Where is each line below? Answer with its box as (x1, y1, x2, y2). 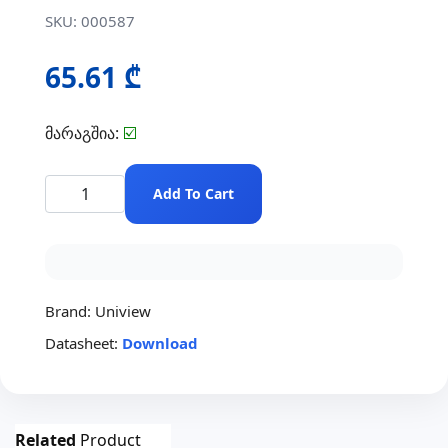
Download (122, 332, 198, 353)
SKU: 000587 (45, 10, 135, 31)
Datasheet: (45, 332, 118, 353)
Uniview (91, 300, 151, 321)
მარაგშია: (45, 121, 123, 144)
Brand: (45, 300, 91, 321)
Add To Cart (153, 183, 234, 203)
